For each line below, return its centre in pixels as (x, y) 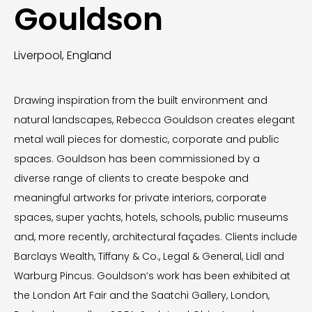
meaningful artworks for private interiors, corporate (140, 198)
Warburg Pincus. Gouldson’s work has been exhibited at (152, 276)
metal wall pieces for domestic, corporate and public (147, 139)
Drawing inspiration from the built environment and (141, 100)
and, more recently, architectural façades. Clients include (156, 237)
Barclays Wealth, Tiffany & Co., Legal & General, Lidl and (149, 256)
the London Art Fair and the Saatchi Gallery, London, (142, 295)
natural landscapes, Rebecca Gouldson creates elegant (155, 120)
